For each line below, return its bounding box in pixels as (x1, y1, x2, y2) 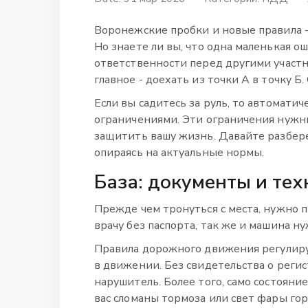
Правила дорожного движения (94, 241, 260, 256)
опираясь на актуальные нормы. (94, 144, 265, 160)
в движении (94, 257, 159, 273)
